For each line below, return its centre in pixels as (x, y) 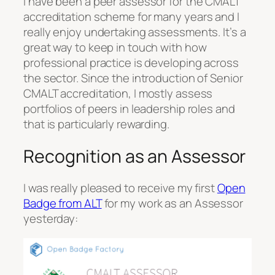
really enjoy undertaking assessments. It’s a (135, 32)
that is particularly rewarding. (96, 124)
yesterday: (51, 219)
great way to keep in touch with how (115, 47)
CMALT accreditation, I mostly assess (118, 93)
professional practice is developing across (131, 62)
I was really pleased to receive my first (120, 188)
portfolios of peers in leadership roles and (129, 108)
